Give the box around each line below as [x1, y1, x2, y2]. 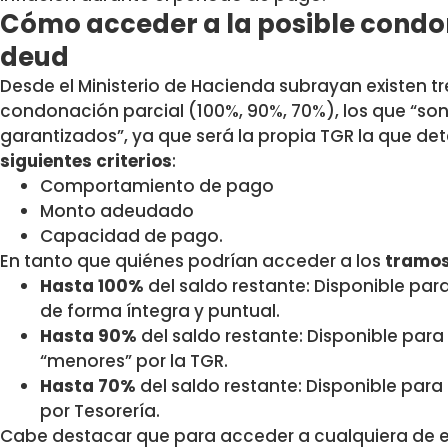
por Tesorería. [40, 399, 160, 424]
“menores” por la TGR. [40, 349, 228, 374]
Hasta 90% [40, 324, 137, 349]
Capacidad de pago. [40, 224, 223, 249]
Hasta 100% [40, 274, 144, 299]
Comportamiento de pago [40, 174, 274, 199]
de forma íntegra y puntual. [40, 299, 280, 324]
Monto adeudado [40, 199, 194, 224]
